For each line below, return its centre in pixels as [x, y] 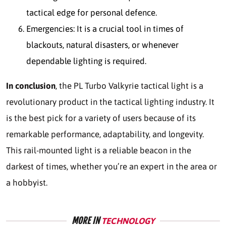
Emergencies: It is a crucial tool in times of [105, 29]
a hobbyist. [27, 183]
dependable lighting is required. [86, 61]
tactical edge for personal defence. [92, 13]
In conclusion [31, 86]
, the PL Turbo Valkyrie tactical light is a [129, 86]
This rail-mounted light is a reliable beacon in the [99, 151]
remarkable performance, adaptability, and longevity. [105, 134]
